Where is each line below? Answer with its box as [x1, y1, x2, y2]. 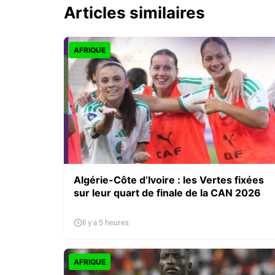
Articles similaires [64, 2, 205, 22]
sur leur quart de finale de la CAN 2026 [74, 186, 261, 199]
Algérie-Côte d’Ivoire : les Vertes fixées [74, 173, 264, 186]
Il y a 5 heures [82, 219, 129, 227]
